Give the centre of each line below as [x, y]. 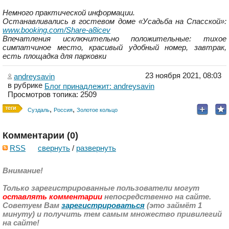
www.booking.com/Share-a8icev [56, 30]
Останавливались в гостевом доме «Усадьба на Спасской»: [114, 21]
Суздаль [39, 110]
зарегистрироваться [103, 205]
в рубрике [26, 85]
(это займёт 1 [173, 205]
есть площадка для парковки [54, 56]
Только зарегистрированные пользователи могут [101, 188]
